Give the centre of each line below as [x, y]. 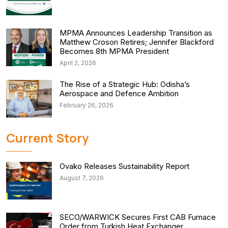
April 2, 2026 [78, 63]
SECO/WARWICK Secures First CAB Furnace [138, 217]
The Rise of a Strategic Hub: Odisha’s [125, 84]
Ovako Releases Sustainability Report [124, 166]
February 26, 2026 [87, 105]
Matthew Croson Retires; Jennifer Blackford [137, 42]
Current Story [47, 138]
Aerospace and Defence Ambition [119, 94]
